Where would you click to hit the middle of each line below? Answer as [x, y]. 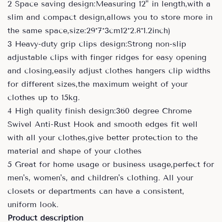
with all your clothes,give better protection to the [103, 138]
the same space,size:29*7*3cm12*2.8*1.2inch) [89, 30]
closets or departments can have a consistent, [96, 191]
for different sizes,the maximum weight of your [98, 84]
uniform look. [33, 204]
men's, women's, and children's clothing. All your [100, 178]
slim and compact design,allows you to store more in [110, 17]
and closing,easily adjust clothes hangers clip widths [109, 71]
